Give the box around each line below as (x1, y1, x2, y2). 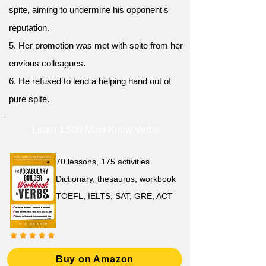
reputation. (9, 23, 49, 33)
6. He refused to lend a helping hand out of (9, 76, 171, 86)
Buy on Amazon (55, 254, 134, 264)
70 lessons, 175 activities (56, 157, 150, 166)
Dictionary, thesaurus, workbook (56, 174, 176, 183)
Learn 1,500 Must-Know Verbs (32, 125, 159, 135)
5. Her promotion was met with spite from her (9, 40, 183, 50)
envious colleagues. (9, 58, 85, 68)
